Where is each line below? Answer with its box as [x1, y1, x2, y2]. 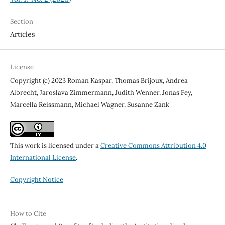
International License [10, 153, 76, 162]
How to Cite [10, 209, 46, 218]
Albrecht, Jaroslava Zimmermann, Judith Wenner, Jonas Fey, [10, 88, 192, 97]
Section [10, 17, 33, 26]
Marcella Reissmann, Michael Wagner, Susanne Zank [10, 100, 169, 109]
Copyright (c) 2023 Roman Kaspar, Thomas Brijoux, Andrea [10, 76, 188, 85]
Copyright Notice [10, 175, 63, 184]
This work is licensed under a [10, 141, 100, 150]
